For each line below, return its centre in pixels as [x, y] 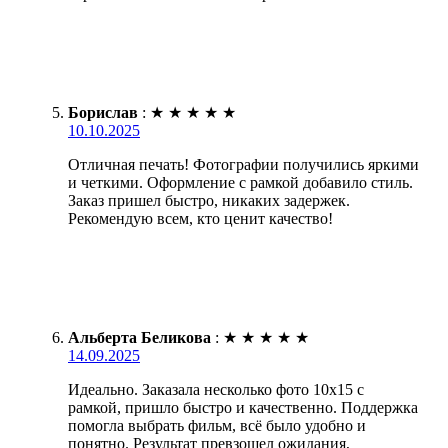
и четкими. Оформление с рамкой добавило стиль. [240, 182]
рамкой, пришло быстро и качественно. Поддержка [243, 407]
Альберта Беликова [139, 337]
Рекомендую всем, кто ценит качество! [200, 218]
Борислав [103, 112]
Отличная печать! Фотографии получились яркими [243, 164]
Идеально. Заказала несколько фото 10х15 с [216, 389]
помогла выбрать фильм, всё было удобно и [217, 425]
